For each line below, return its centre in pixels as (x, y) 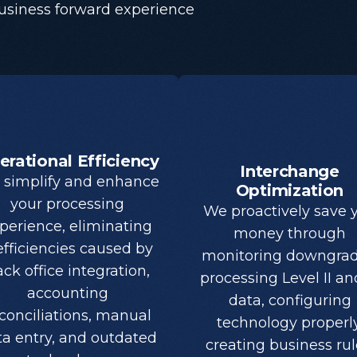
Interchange (290, 172)
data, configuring (290, 301)
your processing (67, 204)
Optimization (290, 191)
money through (290, 234)
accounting (67, 293)
